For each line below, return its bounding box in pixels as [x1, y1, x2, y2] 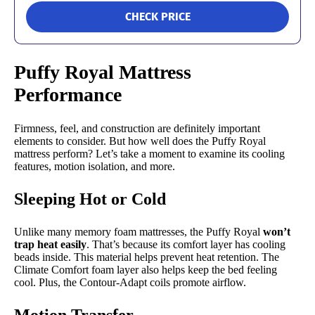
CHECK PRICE [124, 10, 191, 24]
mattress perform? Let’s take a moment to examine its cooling [14, 147, 285, 160]
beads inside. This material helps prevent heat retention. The [14, 250, 279, 263]
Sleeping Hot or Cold [14, 189, 166, 208]
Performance [14, 83, 122, 105]
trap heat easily [14, 238, 86, 250]
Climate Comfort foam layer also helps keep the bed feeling [14, 263, 277, 276]
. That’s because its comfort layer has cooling [86, 238, 285, 250]
